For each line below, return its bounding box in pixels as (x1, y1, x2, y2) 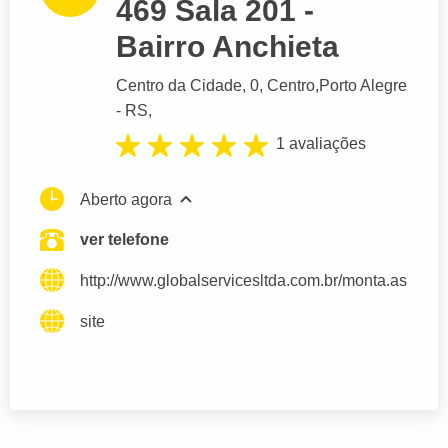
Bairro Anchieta (116, 30, 339, 64)
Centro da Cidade (116, 77, 242, 95)
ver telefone (80, 230, 169, 248)
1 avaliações (276, 135, 366, 153)
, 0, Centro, (242, 77, 319, 95)
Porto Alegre (319, 77, 407, 95)
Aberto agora (80, 190, 172, 208)
